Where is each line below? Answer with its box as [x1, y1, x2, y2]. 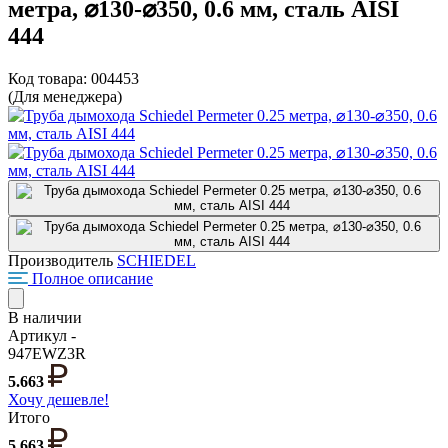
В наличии [8, 308, 82, 326]
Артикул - [8, 326, 76, 344]
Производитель [8, 251, 113, 269]
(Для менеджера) [8, 87, 122, 105]
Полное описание [32, 269, 153, 287]
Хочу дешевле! [8, 390, 109, 408]
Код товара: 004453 [8, 69, 139, 87]
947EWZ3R [8, 344, 86, 362]
